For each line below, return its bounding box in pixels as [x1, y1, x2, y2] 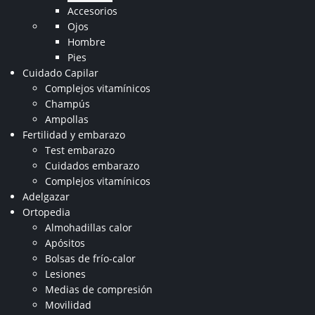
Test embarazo [45, 143, 115, 157]
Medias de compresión [45, 282, 153, 296]
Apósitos [45, 236, 85, 250]
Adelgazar [22, 189, 70, 203]
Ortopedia [22, 205, 70, 219]
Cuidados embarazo [45, 158, 139, 172]
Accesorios [67, 4, 117, 18]
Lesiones [45, 266, 86, 281]
